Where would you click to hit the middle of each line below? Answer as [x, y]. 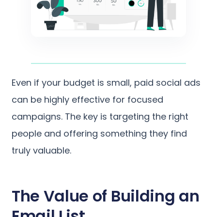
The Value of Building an [106, 196]
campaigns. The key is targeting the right [100, 116]
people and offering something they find [99, 133]
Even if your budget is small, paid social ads [106, 82]
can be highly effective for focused [87, 99]
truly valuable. [41, 150]
